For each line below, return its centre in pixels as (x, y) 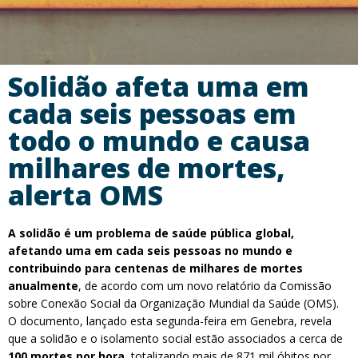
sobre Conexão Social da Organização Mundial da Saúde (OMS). (173, 303)
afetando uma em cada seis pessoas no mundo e (150, 251)
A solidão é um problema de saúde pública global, (151, 233)
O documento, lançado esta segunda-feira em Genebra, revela (170, 321)
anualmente (43, 286)
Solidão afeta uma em (159, 86)
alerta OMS (86, 195)
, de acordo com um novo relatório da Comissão (205, 286)
